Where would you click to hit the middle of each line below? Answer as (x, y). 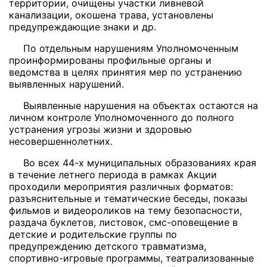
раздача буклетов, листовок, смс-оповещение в (123, 222)
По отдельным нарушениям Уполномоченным (131, 48)
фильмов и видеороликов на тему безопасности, (125, 210)
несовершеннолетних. (61, 141)
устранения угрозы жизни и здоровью (100, 129)
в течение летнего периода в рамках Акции (113, 175)
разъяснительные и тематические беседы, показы (128, 198)
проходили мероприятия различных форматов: (121, 187)
